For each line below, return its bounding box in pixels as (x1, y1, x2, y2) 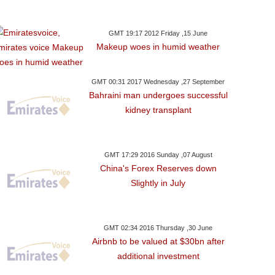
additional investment (117, 251, 199, 261)
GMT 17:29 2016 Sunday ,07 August (104, 151, 212, 158)
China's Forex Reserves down (99, 163, 217, 173)
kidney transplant (125, 105, 192, 115)
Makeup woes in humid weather (96, 42, 220, 52)
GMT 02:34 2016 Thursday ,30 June (104, 224, 213, 231)
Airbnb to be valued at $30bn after (91, 236, 225, 246)
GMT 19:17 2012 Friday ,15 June (109, 29, 208, 37)
